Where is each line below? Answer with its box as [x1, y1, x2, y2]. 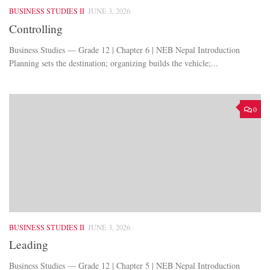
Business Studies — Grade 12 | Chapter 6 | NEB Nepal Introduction [9, 43, 240, 55]
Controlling [9, 20, 63, 36]
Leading [9, 237, 48, 253]
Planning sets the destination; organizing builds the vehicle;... [9, 57, 218, 69]
